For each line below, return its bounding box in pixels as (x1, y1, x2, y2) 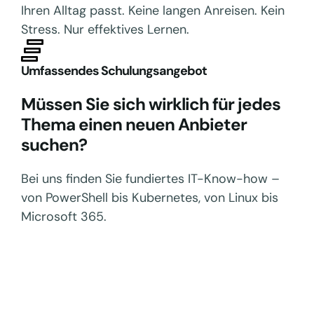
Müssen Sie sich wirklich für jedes (21, 93, 280, 116)
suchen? (21, 134, 87, 156)
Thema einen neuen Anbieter (21, 114, 247, 136)
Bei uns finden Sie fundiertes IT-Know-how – (21, 170, 280, 187)
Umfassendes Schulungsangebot (21, 62, 207, 79)
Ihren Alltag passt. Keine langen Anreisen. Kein (21, 2, 285, 19)
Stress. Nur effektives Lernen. (21, 21, 189, 38)
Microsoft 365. (21, 208, 107, 225)
